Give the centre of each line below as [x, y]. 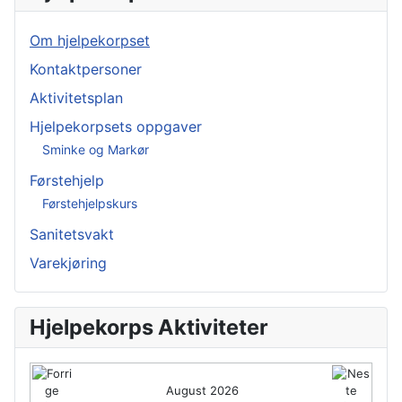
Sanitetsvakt [72, 234]
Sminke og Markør [96, 150]
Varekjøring [68, 262]
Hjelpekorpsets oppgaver [116, 126]
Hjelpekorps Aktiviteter [149, 327]
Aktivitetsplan [76, 97]
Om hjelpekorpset [90, 40]
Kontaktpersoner [86, 69]
